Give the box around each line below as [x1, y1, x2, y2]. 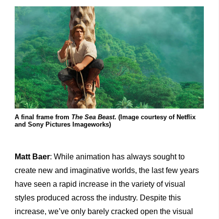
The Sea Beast [71, 113, 114, 121]
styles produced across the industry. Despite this [15, 194, 181, 202]
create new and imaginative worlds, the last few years [15, 166, 199, 175]
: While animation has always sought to [50, 153, 185, 161]
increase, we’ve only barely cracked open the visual [15, 207, 193, 216]
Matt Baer [15, 153, 50, 161]
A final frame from [15, 113, 71, 121]
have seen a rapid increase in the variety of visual [15, 180, 185, 189]
